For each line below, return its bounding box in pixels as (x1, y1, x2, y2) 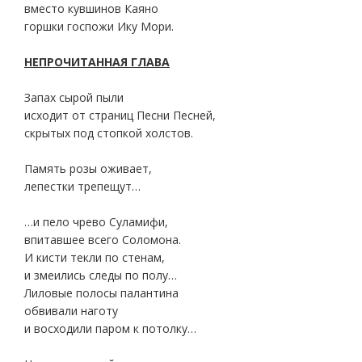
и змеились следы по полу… (24, 267, 177, 283)
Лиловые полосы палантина (24, 285, 179, 301)
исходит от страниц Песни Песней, (24, 107, 216, 123)
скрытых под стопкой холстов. (24, 125, 193, 141)
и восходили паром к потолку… (24, 321, 196, 336)
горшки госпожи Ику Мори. (24, 19, 174, 34)
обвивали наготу (24, 303, 118, 318)
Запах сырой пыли (24, 90, 124, 105)
